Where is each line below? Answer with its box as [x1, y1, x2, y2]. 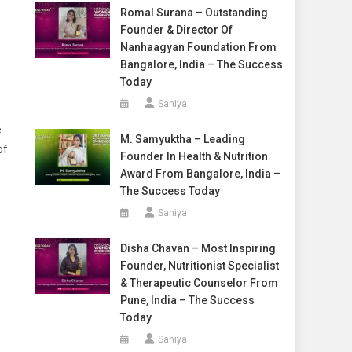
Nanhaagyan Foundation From [119, 41, 277, 53]
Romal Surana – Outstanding [119, 6, 268, 19]
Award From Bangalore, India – [119, 167, 280, 180]
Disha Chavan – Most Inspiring [119, 242, 276, 255]
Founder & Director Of [119, 24, 233, 36]
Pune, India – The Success [119, 294, 255, 306]
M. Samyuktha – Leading [119, 133, 245, 145]
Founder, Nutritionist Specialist [119, 259, 279, 272]
